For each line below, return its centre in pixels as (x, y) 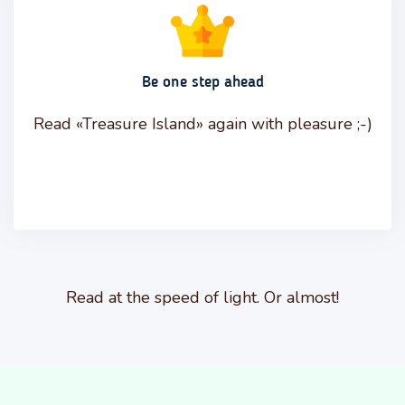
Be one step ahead (202, 82)
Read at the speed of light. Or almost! (202, 297)
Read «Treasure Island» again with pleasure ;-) (202, 123)
